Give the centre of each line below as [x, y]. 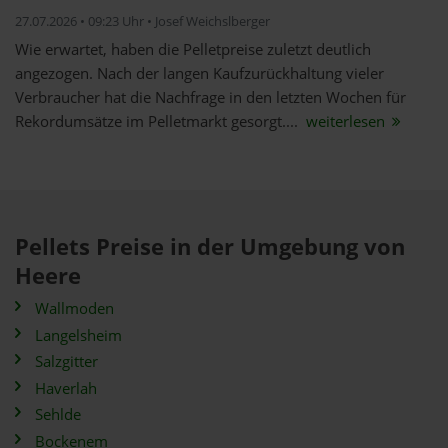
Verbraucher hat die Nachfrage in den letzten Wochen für [210, 97]
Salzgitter [66, 361]
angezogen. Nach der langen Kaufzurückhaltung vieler [199, 73]
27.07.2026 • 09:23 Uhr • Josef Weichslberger [142, 21]
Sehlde [58, 414]
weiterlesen [345, 121]
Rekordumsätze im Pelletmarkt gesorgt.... [158, 121]
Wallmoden [74, 308]
